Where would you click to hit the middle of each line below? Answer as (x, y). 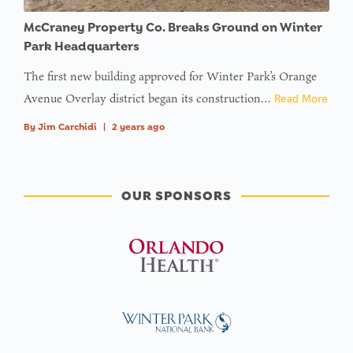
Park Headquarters (82, 46)
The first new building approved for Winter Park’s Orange (170, 76)
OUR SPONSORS (176, 196)
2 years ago (138, 127)
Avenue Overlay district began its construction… (149, 98)
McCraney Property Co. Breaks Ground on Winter (173, 28)
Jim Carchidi (67, 127)
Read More (301, 99)
